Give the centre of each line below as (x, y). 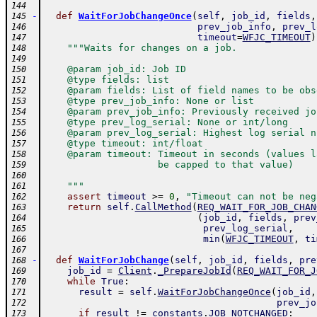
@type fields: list (106, 80)
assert (84, 196)
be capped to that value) (169, 165)
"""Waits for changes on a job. (152, 48)
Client (135, 271)
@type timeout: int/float (123, 143)
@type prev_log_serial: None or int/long (166, 122)
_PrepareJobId (194, 271)
